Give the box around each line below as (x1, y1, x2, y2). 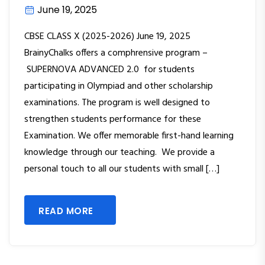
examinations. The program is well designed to (24, 95, 210, 111)
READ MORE (38, 205, 93, 218)
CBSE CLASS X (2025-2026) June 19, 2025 (24, 29, 190, 45)
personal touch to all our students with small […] (24, 161, 219, 177)
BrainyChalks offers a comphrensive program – (24, 46, 208, 62)
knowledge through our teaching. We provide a (24, 145, 215, 161)
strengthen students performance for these (24, 112, 201, 128)
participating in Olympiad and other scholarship (24, 79, 213, 95)
